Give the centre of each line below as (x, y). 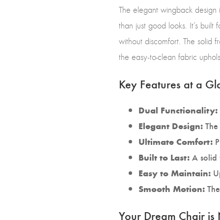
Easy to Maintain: (175, 173)
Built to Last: (164, 157)
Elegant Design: (171, 126)
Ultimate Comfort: (176, 141)
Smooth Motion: (172, 189)
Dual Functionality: (178, 110)
